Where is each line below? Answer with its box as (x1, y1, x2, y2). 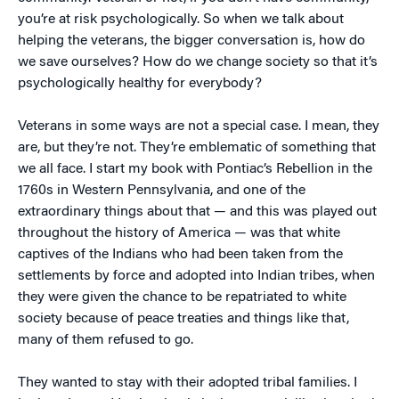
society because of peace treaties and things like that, (18, 312, 349, 326)
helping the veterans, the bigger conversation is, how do (18, 34, 365, 48)
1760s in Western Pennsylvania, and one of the (18, 183, 305, 198)
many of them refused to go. (18, 333, 193, 347)
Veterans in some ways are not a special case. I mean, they (18, 119, 379, 134)
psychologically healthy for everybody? (18, 77, 262, 91)
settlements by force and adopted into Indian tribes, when (18, 269, 375, 283)
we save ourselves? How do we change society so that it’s (18, 55, 378, 69)
